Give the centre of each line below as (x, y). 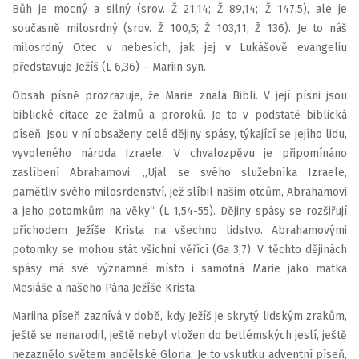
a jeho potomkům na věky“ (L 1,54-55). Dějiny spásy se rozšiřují (179, 211)
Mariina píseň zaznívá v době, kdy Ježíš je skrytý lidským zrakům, (179, 316)
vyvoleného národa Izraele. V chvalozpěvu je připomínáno (179, 153)
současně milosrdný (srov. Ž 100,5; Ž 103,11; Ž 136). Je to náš (179, 28)
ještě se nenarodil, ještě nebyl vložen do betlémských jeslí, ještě (179, 335)
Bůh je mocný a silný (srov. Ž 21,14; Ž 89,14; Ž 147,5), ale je (179, 9)
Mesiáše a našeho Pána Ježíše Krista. (105, 288)
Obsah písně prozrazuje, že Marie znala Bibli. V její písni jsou (179, 95)
